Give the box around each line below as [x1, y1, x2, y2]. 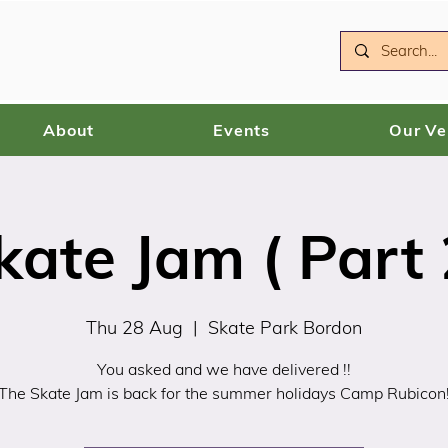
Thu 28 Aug [86, 316, 183, 340]
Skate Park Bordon [208, 316, 362, 340]
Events [213, 120, 271, 141]
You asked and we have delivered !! [97, 359, 351, 380]
